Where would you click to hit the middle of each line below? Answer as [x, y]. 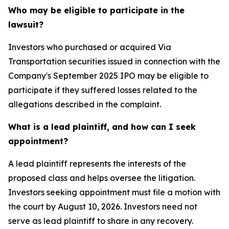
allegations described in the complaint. [85, 105]
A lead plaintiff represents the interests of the [97, 164]
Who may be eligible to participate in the [96, 10]
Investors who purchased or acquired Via [90, 47]
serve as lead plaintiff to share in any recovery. [101, 221]
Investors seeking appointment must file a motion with [114, 192]
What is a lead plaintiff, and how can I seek [102, 127]
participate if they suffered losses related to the [103, 90]
